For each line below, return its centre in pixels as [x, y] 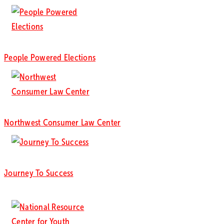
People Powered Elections [50, 58]
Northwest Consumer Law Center [62, 123]
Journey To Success [39, 173]
